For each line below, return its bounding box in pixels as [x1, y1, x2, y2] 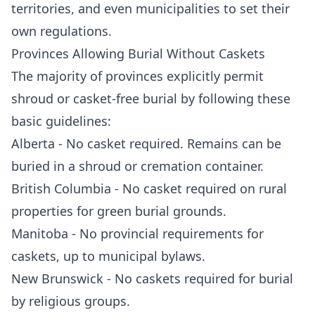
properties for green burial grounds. [11, 202, 226, 219]
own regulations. [11, 22, 112, 39]
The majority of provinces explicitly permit [11, 67, 264, 84]
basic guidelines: [11, 112, 111, 129]
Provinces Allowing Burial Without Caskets [11, 45, 265, 62]
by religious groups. [11, 292, 130, 309]
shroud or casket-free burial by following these [11, 90, 290, 107]
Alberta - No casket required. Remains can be [11, 135, 281, 152]
